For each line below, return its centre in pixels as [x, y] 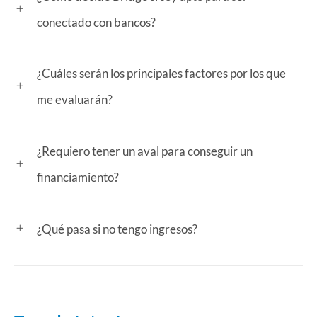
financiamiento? [78, 178]
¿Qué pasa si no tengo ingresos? [117, 229]
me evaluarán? [75, 100]
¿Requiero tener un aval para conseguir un [145, 151]
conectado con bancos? [96, 22]
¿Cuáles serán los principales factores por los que [161, 74]
